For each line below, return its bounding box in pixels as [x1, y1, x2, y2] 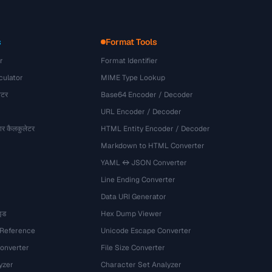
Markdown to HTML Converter [101, 141, 205, 151]
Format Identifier [101, 56, 158, 66]
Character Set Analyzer [101, 260, 182, 270]
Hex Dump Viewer [101, 209, 163, 219]
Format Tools [106, 36, 158, 47]
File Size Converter [101, 243, 166, 253]
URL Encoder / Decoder [101, 107, 182, 117]
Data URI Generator [101, 192, 167, 202]
